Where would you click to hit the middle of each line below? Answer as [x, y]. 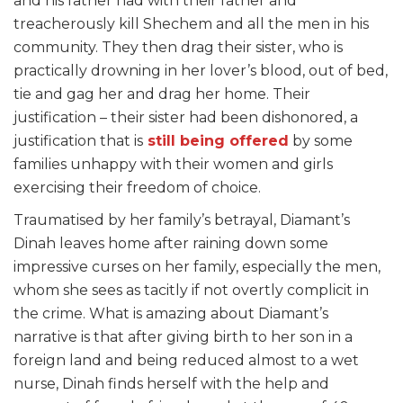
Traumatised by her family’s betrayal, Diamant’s [182, 220]
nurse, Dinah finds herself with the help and [171, 384]
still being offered [216, 141]
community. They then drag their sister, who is [178, 48]
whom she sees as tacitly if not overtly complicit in [191, 291]
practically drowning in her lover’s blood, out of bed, [201, 71]
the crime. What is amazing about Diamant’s [171, 314]
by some [321, 141]
